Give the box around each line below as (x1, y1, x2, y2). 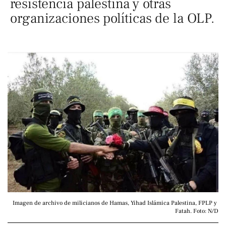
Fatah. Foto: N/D (175, 207, 218, 215)
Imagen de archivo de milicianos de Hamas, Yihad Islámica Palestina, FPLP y (13, 199, 217, 207)
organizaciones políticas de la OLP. (10, 10, 214, 27)
